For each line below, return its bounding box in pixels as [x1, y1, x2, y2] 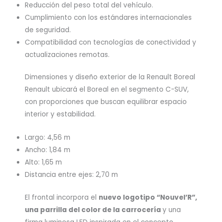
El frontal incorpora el [25, 192, 99, 202]
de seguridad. [25, 25, 71, 35]
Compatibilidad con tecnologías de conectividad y [25, 37, 196, 47]
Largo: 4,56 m [25, 133, 70, 143]
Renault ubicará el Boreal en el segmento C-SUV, [25, 85, 189, 95]
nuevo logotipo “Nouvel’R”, [99, 192, 197, 202]
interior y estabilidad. [25, 110, 96, 119]
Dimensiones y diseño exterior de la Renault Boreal [25, 72, 195, 82]
